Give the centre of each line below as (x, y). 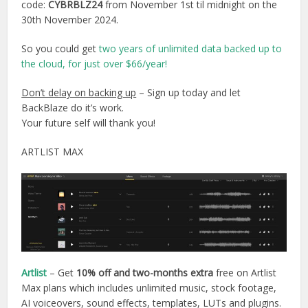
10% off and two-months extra (145, 272)
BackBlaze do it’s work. (73, 107)
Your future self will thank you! (89, 122)
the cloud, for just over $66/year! (95, 63)
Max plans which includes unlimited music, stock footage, (149, 287)
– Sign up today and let (189, 92)
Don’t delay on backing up (79, 92)
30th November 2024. (70, 19)
